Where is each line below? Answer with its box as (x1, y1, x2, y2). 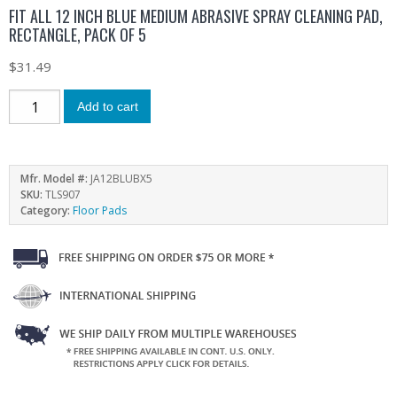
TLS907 (45, 187, 81, 203)
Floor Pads (73, 203, 127, 219)
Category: (20, 203, 73, 219)
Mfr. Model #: (20, 171, 90, 187)
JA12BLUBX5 (90, 171, 152, 187)
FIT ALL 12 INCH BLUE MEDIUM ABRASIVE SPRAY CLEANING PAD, (9, 4, 383, 28)
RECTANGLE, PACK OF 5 (9, 23, 146, 47)
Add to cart (76, 99, 138, 113)
